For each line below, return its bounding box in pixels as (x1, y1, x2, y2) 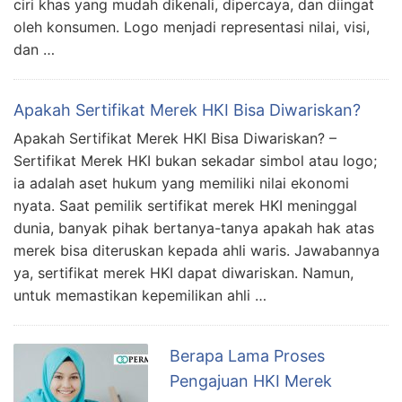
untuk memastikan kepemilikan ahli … (13, 285, 267, 304)
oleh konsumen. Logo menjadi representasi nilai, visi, (13, 17, 370, 36)
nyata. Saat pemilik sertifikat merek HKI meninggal (13, 196, 357, 214)
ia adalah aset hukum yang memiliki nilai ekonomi (13, 173, 349, 192)
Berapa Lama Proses (170, 345, 325, 365)
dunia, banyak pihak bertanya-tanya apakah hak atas (13, 218, 374, 237)
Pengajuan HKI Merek (170, 371, 332, 390)
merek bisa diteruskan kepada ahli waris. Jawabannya (13, 240, 380, 259)
